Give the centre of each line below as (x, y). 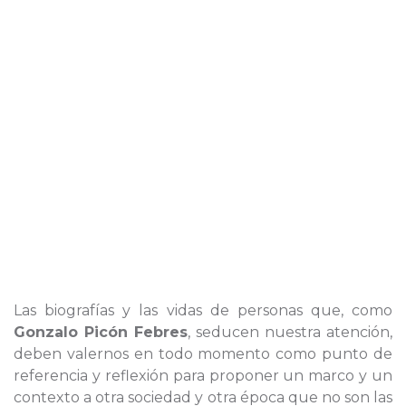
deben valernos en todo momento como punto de (203, 354)
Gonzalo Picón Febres (101, 332)
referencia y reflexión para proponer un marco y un (203, 376)
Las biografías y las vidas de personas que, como (203, 310)
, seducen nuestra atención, (290, 332)
